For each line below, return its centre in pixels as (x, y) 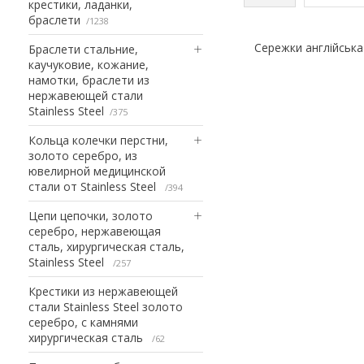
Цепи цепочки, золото (91, 215)
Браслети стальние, (83, 49)
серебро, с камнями (83, 322)
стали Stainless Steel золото (106, 306)
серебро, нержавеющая (95, 231)
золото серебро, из (83, 155)
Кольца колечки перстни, (98, 140)
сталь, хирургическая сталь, (106, 246)
